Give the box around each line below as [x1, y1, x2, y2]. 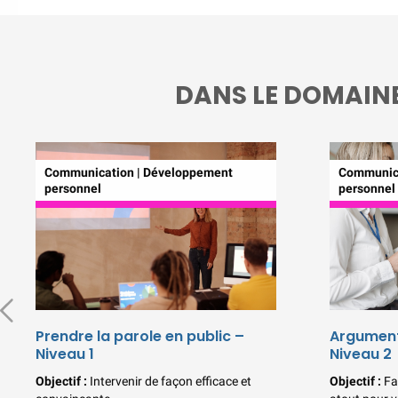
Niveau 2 [330, 344, 392, 365]
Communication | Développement [44, 164, 233, 179]
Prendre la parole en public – [36, 326, 244, 347]
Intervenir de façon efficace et [90, 374, 251, 389]
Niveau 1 [36, 344, 94, 365]
